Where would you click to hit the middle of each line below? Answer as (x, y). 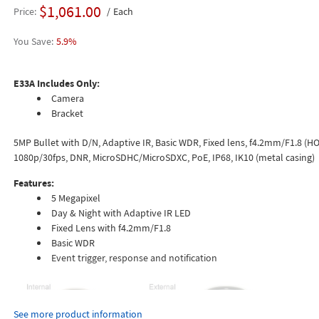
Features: (33, 183)
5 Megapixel (75, 198)
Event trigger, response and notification (134, 258)
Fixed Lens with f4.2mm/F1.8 (111, 228)
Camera (67, 99)
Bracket (67, 114)
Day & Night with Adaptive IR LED (121, 213)
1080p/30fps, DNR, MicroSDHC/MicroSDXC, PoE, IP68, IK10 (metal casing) (164, 158)
